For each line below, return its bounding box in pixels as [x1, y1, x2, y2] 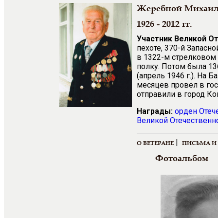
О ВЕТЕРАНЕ [137, 139, 174, 147]
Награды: [137, 107, 173, 116]
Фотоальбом [155, 153, 208, 163]
